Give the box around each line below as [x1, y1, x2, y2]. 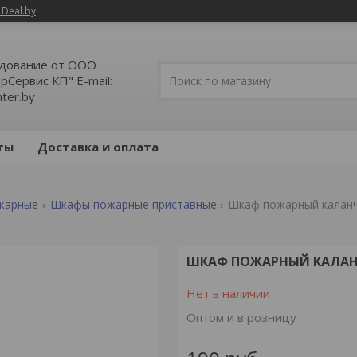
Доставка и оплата [37, 139, 159, 155]
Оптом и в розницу [186, 309, 296, 325]
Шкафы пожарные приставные [49, 196, 217, 212]
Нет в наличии [186, 285, 270, 301]
